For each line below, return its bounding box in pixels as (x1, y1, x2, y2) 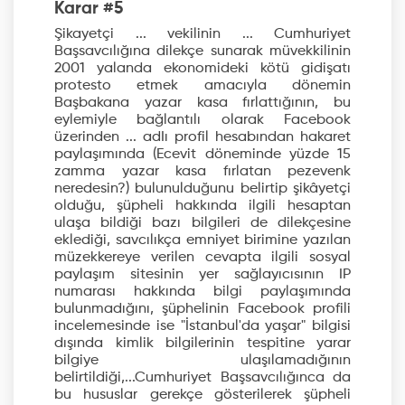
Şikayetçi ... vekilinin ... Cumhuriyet (54, 27, 351, 42)
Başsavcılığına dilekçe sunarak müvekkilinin (54, 44, 351, 60)
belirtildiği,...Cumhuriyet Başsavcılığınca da (54, 371, 351, 386)
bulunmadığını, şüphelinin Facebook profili (54, 302, 351, 317)
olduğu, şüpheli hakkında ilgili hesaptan (54, 199, 351, 214)
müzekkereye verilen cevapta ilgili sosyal (54, 250, 351, 266)
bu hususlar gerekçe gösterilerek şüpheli (54, 388, 351, 403)
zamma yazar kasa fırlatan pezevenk (54, 165, 351, 180)
